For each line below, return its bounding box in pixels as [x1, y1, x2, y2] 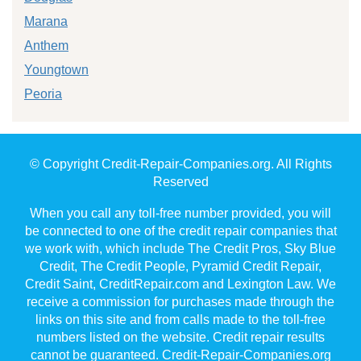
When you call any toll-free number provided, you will [30, 205, 331, 220]
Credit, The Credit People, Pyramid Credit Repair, [39, 259, 322, 273]
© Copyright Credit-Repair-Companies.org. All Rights [29, 156, 332, 171]
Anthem [24, 38, 68, 52]
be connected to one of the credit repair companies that [24, 223, 337, 238]
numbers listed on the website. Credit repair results [36, 330, 325, 344]
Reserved [152, 174, 209, 189]
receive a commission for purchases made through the [27, 294, 334, 309]
